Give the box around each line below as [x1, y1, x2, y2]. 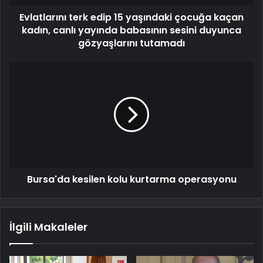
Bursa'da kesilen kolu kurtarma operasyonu [26, 173, 237, 187]
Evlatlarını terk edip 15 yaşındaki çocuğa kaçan [19, 11, 244, 25]
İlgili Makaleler [9, 220, 87, 235]
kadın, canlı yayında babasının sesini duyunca [22, 23, 241, 38]
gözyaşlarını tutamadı [78, 36, 185, 50]
